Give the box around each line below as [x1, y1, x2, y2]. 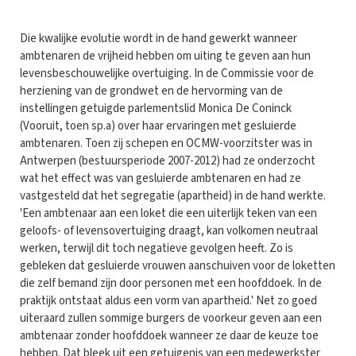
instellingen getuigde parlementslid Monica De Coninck [20, 99, 292, 117]
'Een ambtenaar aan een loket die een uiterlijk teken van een [20, 204, 317, 222]
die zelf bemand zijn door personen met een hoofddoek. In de [20, 274, 322, 292]
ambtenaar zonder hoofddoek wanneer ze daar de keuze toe [20, 327, 319, 344]
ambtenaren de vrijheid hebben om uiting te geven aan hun [20, 47, 311, 64]
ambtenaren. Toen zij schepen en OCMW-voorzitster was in [20, 134, 312, 152]
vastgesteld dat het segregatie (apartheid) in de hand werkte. [20, 187, 326, 204]
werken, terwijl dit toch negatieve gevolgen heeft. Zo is [20, 239, 293, 257]
